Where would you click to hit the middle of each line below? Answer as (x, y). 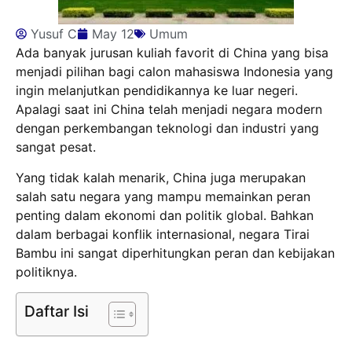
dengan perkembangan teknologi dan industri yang (167, 128)
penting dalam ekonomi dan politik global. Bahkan (165, 215)
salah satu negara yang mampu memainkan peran (163, 196)
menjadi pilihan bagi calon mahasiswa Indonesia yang (174, 72)
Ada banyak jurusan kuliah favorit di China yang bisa (172, 53)
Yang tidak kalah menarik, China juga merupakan (161, 177)
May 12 (113, 34)
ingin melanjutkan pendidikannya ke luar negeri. (157, 91)
